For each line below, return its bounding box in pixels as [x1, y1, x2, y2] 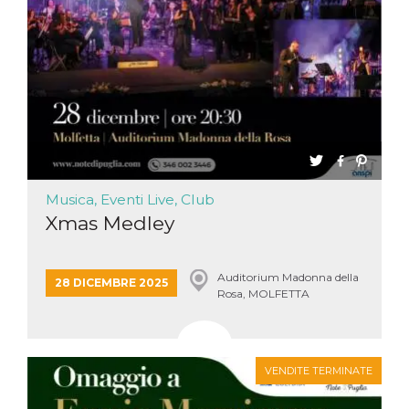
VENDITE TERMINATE [265, 364, 372, 377]
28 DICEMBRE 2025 [55, 276, 168, 289]
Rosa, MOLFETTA [216, 287, 309, 300]
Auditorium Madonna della [216, 270, 359, 284]
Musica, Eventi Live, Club [46, 191, 215, 208]
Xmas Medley [46, 212, 174, 235]
